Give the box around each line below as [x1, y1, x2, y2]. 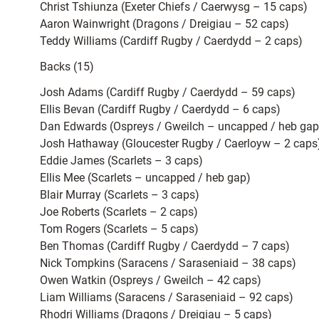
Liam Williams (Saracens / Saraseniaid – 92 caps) [40, 291, 293, 304]
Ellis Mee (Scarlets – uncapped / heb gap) [40, 171, 251, 184]
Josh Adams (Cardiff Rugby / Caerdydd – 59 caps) [40, 85, 296, 99]
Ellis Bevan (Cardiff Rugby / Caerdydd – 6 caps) [40, 103, 281, 116]
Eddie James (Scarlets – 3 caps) [40, 154, 203, 167]
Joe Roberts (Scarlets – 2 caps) [40, 205, 198, 219]
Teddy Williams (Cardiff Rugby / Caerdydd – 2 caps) [40, 34, 303, 48]
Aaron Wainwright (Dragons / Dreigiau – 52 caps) [40, 17, 289, 31]
